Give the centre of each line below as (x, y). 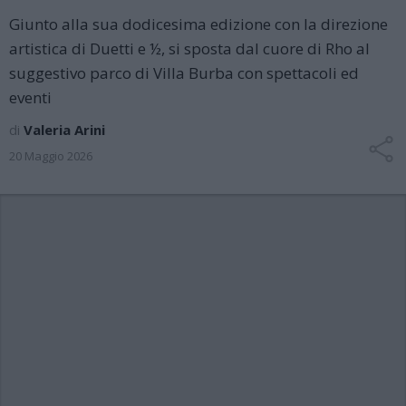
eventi (30, 97)
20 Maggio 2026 (51, 156)
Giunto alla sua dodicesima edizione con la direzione (198, 24)
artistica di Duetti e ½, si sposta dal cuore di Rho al (189, 48)
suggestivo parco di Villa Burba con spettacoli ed (184, 73)
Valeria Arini (64, 130)
